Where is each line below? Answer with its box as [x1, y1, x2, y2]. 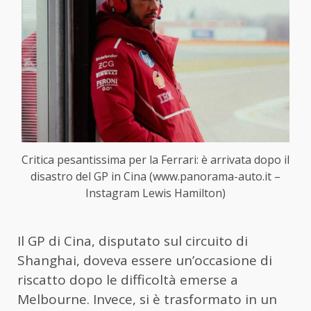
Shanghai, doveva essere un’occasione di [17, 251, 272, 269]
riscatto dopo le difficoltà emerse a [17, 270, 238, 289]
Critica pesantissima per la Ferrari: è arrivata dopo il [22, 151, 289, 167]
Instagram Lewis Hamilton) [85, 185, 226, 201]
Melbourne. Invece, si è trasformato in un [17, 289, 277, 308]
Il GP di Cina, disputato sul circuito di [17, 231, 248, 250]
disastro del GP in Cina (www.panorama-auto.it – [31, 168, 280, 184]
